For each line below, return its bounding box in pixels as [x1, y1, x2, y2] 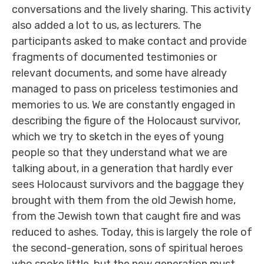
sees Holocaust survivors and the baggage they [12, 178, 244, 191]
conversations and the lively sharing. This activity [12, 3, 251, 16]
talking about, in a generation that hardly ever [12, 162, 233, 175]
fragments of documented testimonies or [12, 51, 217, 64]
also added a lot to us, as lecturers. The [12, 19, 202, 32]
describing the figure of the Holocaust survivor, [12, 114, 240, 127]
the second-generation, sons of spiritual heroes [12, 242, 243, 255]
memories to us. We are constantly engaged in [12, 98, 235, 111]
